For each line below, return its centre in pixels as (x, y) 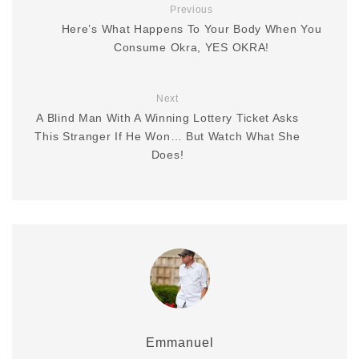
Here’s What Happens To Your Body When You (192, 29)
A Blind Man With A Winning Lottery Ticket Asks (167, 118)
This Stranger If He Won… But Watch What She (167, 136)
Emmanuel (179, 343)
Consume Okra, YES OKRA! (192, 47)
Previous (192, 10)
